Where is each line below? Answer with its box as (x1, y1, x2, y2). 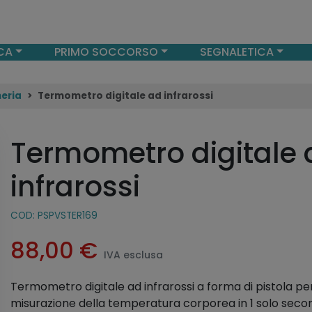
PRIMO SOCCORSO (54, 44, 158, 61)
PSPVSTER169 (38, 209, 98, 222)
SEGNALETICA (199, 44, 274, 61)
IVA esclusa (104, 248, 164, 262)
